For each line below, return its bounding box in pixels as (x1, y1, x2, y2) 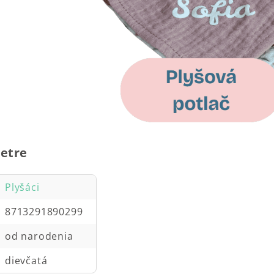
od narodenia (5, 229, 73, 243)
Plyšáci (5, 180, 40, 194)
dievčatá (5, 254, 48, 267)
